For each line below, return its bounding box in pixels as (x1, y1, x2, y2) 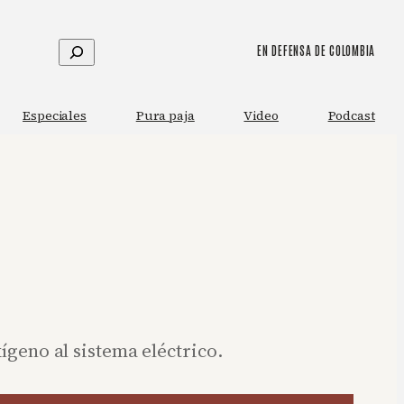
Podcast (327, 106, 375, 125)
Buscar (58, 39, 110, 62)
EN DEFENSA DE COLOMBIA (257, 41, 375, 58)
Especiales (23, 106, 87, 125)
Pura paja (135, 106, 195, 125)
